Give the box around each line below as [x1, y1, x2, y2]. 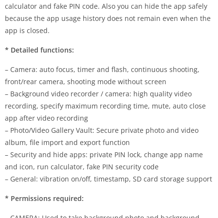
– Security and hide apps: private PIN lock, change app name [5, 149, 203, 159]
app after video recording [5, 113, 88, 123]
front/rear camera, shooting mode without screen [5, 76, 166, 86]
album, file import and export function [5, 137, 130, 147]
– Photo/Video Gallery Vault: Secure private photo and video [5, 125, 199, 135]
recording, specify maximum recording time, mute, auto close [5, 101, 206, 110]
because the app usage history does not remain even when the [5, 13, 211, 23]
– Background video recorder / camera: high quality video [5, 89, 192, 98]
